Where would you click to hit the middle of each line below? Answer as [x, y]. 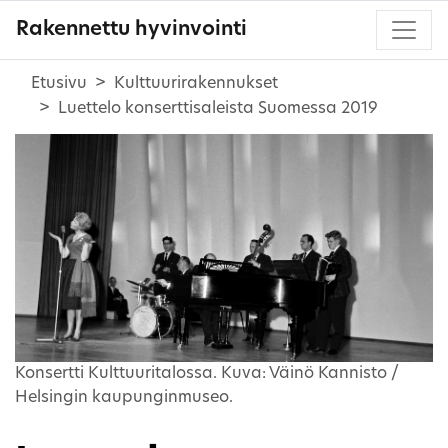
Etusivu [59, 83]
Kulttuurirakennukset [196, 83]
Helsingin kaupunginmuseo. [124, 397]
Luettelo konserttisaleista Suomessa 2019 [218, 108]
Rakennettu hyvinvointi [131, 29]
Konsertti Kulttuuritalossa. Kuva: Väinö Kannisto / [207, 373]
